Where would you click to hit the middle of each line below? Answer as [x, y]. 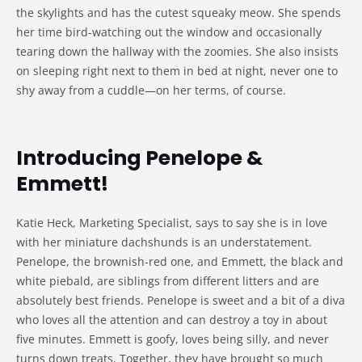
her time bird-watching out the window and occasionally [169, 32]
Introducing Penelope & [139, 158]
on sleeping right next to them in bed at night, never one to [177, 71]
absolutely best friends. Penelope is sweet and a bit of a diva [181, 301]
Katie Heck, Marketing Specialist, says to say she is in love [172, 223]
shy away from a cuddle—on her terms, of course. [151, 90]
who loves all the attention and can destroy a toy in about [172, 320]
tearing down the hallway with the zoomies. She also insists [177, 52]
